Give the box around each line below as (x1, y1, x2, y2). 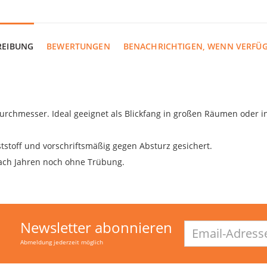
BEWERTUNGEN (46, 40, 110, 52)
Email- (184, 219, 206, 230)
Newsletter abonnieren (20, 217, 172, 237)
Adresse (184, 229, 212, 240)
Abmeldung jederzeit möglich (20, 237, 103, 246)
